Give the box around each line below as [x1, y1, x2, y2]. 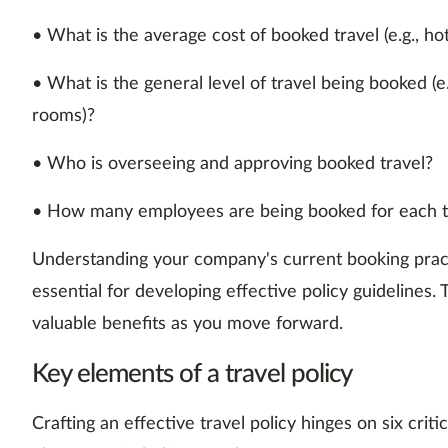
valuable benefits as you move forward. [32, 315, 343, 334]
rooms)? [32, 107, 95, 126]
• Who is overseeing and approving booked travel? [32, 155, 433, 174]
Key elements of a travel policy [32, 361, 352, 388]
